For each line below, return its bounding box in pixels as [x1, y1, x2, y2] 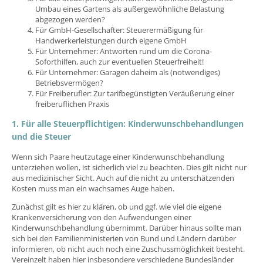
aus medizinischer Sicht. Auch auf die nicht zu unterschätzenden [12, 172, 234, 183]
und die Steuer [12, 130, 71, 142]
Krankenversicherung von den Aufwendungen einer [12, 211, 191, 222]
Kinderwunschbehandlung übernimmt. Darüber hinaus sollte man [12, 222, 241, 233]
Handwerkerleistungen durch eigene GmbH [35, 35, 187, 46]
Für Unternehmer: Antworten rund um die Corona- [35, 45, 212, 56]
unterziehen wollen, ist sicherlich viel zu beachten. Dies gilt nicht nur [12, 161, 247, 173]
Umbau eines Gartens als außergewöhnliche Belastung [35, 3, 224, 14]
